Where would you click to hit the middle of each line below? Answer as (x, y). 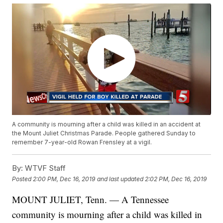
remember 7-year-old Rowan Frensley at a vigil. (82, 142)
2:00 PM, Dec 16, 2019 (64, 179)
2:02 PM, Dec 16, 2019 (176, 179)
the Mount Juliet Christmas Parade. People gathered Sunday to (104, 133)
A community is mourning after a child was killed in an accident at (107, 124)
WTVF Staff (45, 168)
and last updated (120, 179)
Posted (23, 179)
